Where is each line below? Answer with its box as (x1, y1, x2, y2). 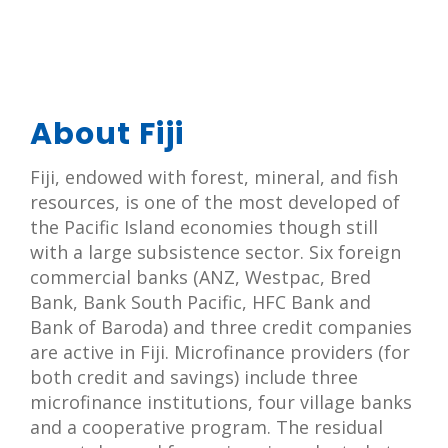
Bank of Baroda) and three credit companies (30, 315, 412, 340)
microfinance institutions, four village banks (30, 390, 412, 415)
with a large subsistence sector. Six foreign (30, 240, 401, 265)
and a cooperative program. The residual (30, 415, 383, 440)
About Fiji (30, 113, 185, 156)
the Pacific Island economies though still (30, 215, 378, 240)
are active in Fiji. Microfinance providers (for (30, 340, 410, 365)
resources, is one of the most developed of (30, 190, 400, 215)
